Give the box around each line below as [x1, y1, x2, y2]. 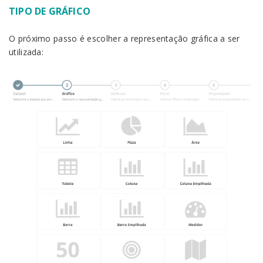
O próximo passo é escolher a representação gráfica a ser [9, 32, 240, 44]
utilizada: [9, 46, 43, 58]
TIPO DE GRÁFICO [9, 4, 90, 18]
